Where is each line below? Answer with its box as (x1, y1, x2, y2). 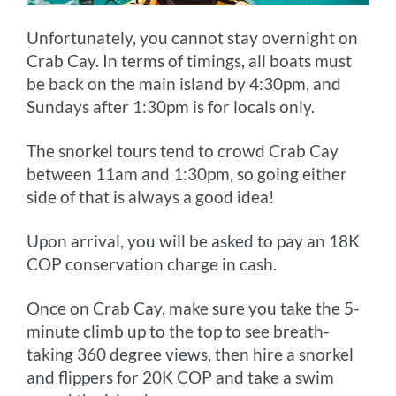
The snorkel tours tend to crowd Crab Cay (27, 140, 339, 161)
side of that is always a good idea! (27, 186, 276, 207)
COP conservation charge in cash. (27, 253, 278, 274)
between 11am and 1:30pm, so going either (27, 163, 348, 184)
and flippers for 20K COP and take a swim (27, 366, 335, 387)
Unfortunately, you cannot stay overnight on (27, 27, 359, 48)
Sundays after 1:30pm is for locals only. (27, 95, 316, 117)
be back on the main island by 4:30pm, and (27, 72, 342, 94)
